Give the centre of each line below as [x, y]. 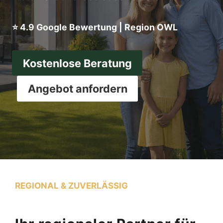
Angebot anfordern [77, 88]
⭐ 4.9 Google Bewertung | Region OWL [95, 27]
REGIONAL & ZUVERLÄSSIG [71, 185]
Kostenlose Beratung [77, 63]
